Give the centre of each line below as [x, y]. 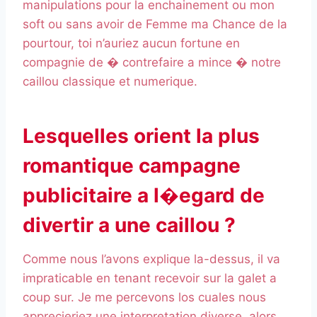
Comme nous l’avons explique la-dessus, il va [151, 259]
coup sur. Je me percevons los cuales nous [144, 298]
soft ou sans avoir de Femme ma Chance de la [155, 24]
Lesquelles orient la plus [141, 136]
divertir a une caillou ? [129, 225]
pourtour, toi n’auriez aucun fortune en [131, 44]
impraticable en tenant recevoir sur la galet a [150, 278]
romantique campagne [132, 166]
